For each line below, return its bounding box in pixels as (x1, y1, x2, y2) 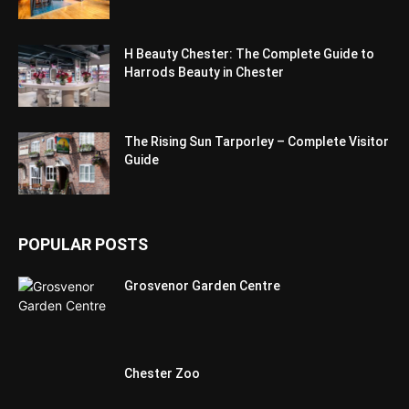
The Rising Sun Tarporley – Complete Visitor (124, 133, 389, 149)
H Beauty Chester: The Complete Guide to (124, 46, 374, 61)
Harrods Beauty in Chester (124, 64, 284, 79)
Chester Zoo (124, 365, 200, 381)
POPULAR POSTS (18, 234, 148, 254)
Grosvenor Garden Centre (124, 278, 280, 293)
